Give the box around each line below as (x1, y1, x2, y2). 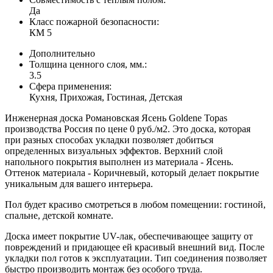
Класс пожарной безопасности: (29, 16, 159, 27)
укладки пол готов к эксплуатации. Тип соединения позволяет (5, 252, 267, 263)
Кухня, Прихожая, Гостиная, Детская (29, 91, 182, 102)
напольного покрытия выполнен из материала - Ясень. (5, 156, 233, 167)
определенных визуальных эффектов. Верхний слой (5, 145, 223, 156)
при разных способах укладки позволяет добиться (5, 134, 213, 145)
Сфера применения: (29, 80, 112, 91)
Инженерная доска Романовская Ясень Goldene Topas (5, 112, 227, 123)
